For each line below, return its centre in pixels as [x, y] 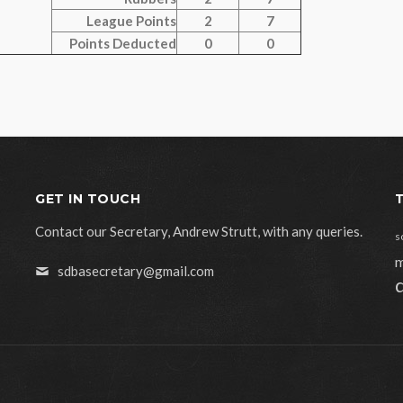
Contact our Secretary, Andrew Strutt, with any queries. [199, 231]
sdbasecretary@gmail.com [136, 271]
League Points [131, 21]
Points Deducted [123, 43]
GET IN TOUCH [88, 199]
